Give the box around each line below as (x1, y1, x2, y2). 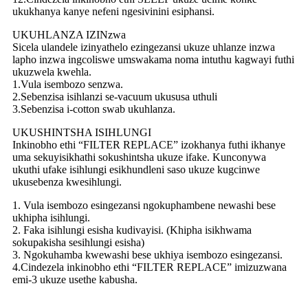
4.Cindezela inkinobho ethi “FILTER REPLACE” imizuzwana (12, 261, 287, 273)
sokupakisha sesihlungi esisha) (12, 236, 144, 248)
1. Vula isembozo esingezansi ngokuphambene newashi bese (12, 199, 276, 211)
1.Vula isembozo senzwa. (12, 78, 123, 90)
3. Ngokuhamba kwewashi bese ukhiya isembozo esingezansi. (12, 248, 283, 261)
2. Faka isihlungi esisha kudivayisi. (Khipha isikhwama (12, 223, 252, 236)
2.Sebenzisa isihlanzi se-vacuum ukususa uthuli (12, 90, 217, 102)
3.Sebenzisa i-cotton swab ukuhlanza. (12, 102, 175, 115)
